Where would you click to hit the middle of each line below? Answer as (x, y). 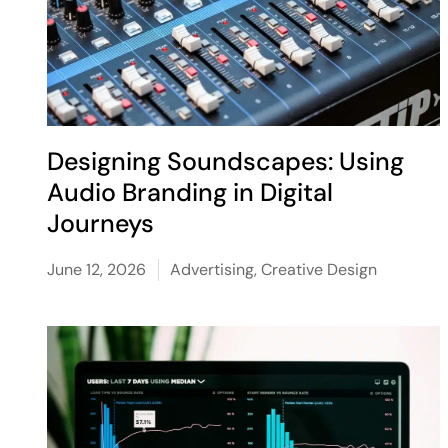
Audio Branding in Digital (190, 192)
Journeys (101, 223)
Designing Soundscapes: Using (226, 161)
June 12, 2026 (97, 269)
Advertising (212, 269)
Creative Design (319, 269)
